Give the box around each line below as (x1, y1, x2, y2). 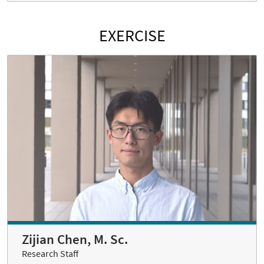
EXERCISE (98, 24, 166, 46)
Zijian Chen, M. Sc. (22, 231, 128, 248)
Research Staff (22, 247, 78, 260)
